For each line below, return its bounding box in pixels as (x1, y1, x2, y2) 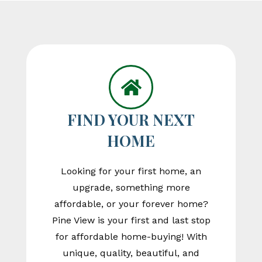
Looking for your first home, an (61, 166, 201, 177)
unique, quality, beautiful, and (63, 247, 199, 259)
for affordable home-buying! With (55, 231, 207, 243)
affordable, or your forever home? (54, 198, 208, 210)
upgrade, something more (72, 182, 190, 194)
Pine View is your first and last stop (51, 215, 211, 226)
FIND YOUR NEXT (67, 109, 195, 130)
